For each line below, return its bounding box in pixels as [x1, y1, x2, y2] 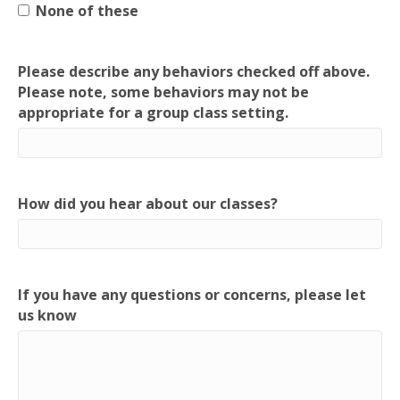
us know [18, 305, 77, 325]
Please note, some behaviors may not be [18, 82, 309, 102]
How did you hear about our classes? [18, 194, 278, 213]
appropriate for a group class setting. [18, 103, 288, 122]
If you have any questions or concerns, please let [18, 285, 366, 304]
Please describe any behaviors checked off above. [18, 62, 370, 81]
